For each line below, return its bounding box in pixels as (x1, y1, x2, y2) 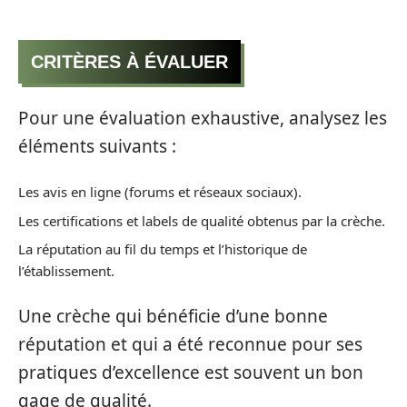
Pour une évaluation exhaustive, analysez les (18, 105, 387, 130)
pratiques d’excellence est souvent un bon (18, 360, 363, 384)
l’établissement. (18, 262, 114, 281)
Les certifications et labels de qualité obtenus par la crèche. (18, 211, 385, 230)
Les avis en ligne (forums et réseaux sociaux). (18, 183, 302, 202)
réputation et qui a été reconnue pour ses (18, 332, 362, 356)
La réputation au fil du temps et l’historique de (18, 240, 307, 259)
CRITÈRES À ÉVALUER (31, 52, 228, 73)
